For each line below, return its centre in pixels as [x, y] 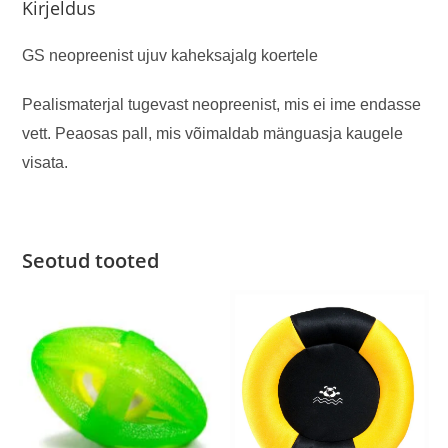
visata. [45, 163]
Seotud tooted [91, 261]
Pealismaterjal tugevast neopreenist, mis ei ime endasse [222, 105]
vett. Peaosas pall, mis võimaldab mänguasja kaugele [213, 134]
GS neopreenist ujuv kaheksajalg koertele [170, 56]
